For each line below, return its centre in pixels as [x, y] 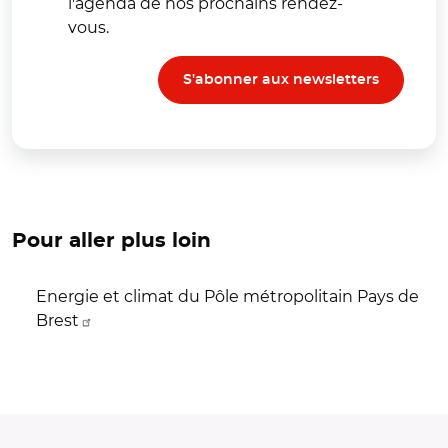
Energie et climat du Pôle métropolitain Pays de [227, 296]
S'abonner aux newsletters [281, 79]
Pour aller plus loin [111, 240]
